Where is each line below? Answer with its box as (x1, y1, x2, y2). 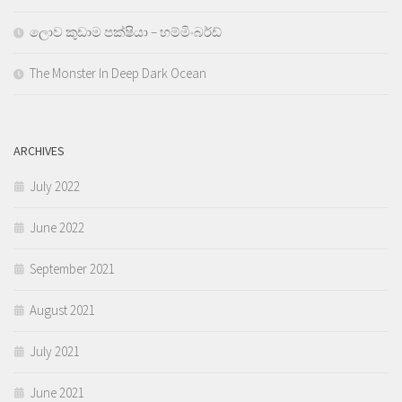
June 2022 (30, 219, 84, 237)
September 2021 (30, 260, 115, 278)
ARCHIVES (13, 143, 65, 160)
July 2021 (30, 343, 80, 361)
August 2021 (30, 301, 95, 319)
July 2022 (30, 178, 80, 196)
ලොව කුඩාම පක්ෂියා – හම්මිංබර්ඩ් (30, 23, 222, 41)
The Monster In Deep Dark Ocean (30, 65, 206, 83)
